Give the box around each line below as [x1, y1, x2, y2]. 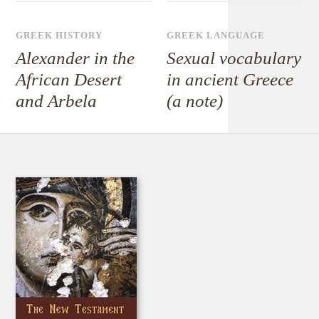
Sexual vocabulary [167, 48, 302, 68]
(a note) [167, 91, 224, 110]
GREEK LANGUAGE [167, 31, 266, 41]
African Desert [16, 70, 122, 89]
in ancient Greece [167, 70, 294, 89]
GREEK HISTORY [16, 31, 103, 41]
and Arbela [16, 91, 98, 110]
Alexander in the [16, 48, 135, 68]
